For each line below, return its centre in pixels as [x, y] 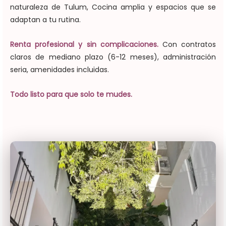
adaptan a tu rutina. [45, 19]
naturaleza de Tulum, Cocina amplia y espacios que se [113, 7]
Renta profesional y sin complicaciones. [84, 44]
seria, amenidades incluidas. [60, 69]
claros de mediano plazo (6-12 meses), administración [113, 57]
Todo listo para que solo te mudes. [71, 94]
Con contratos [187, 44]
